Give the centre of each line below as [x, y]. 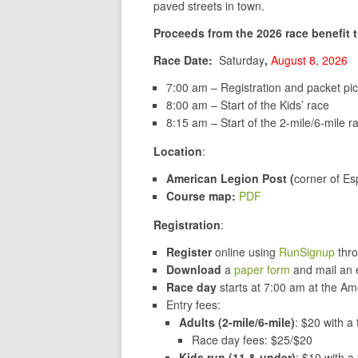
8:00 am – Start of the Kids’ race [248, 105]
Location [178, 151]
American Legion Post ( [230, 179]
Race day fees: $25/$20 [252, 340]
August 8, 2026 [309, 60]
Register [191, 252]
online [230, 252]
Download [195, 270]
